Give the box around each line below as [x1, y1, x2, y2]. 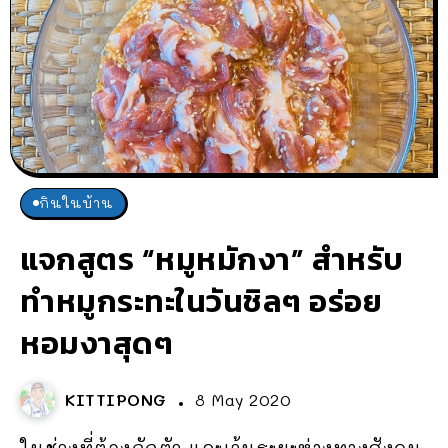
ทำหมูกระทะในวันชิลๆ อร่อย [20, 277, 382, 324]
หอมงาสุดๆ [20, 319, 173, 366]
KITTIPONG [65, 388, 173, 410]
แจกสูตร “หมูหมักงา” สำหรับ [20, 235, 404, 282]
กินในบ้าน [39, 193, 113, 211]
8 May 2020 [195, 388, 291, 410]
